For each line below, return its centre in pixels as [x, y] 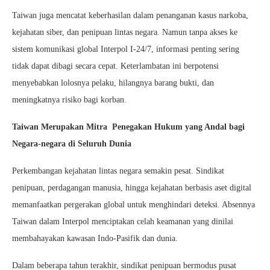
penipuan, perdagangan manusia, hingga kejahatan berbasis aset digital [132, 188]
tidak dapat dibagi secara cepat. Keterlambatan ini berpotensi [115, 66]
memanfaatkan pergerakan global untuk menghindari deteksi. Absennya [133, 205]
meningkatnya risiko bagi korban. [69, 100]
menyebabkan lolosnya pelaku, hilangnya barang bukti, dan [113, 83]
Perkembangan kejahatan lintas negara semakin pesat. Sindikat [118, 171]
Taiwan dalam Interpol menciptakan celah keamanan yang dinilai [123, 222]
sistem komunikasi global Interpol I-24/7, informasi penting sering [126, 49]
